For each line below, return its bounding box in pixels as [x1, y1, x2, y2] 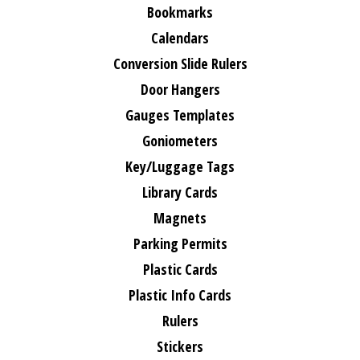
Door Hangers [140, 80, 220, 99]
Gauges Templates [125, 105, 235, 125]
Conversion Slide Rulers [112, 54, 247, 73]
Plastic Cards [142, 260, 218, 279]
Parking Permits [133, 234, 227, 253]
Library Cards [142, 182, 218, 202]
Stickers [157, 337, 203, 356]
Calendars [151, 28, 209, 47]
